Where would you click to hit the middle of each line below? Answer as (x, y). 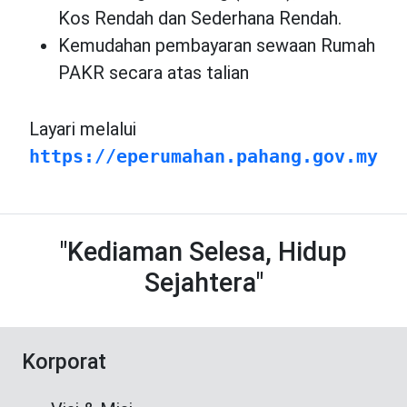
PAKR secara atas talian (154, 73)
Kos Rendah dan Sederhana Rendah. (200, 19)
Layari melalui (87, 129)
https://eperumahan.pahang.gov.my (203, 157)
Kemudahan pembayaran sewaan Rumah (217, 46)
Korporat (64, 362)
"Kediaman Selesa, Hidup (203, 252)
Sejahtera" (203, 283)
